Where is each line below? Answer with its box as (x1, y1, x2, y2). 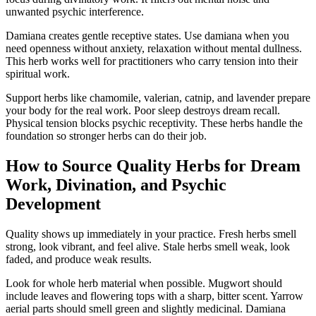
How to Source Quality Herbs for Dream (6, 157, 300, 176)
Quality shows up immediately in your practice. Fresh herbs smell (6, 228, 296, 241)
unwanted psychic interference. (6, 6, 144, 18)
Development (6, 195, 101, 214)
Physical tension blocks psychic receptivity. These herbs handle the (6, 117, 303, 130)
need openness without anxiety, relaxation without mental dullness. (6, 42, 302, 55)
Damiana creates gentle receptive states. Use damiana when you (6, 30, 289, 42)
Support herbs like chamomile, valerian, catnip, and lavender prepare (6, 92, 310, 104)
